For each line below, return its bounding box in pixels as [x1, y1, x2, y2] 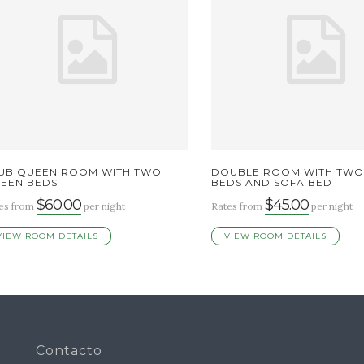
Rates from [211, 200, 266, 213]
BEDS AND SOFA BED [211, 176, 333, 189]
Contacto [36, 343, 102, 359]
